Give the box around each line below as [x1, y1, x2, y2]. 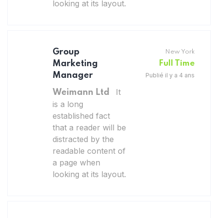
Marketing [53, 59, 98, 68]
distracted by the [53, 134, 114, 144]
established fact [53, 110, 110, 121]
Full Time [159, 59, 195, 68]
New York [165, 48, 195, 55]
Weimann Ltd [53, 88, 109, 97]
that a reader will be [53, 122, 126, 132]
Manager [53, 71, 93, 80]
